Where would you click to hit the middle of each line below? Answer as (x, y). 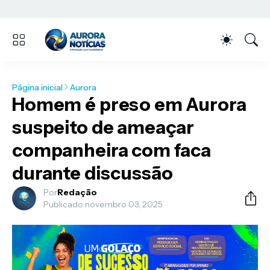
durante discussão (93, 173)
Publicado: (64, 204)
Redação (77, 192)
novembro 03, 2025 (124, 204)
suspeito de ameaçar (103, 127)
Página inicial (37, 87)
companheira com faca (112, 150)
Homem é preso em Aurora (129, 105)
